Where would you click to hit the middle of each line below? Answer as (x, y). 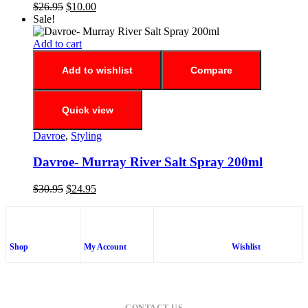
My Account (105, 247)
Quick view (88, 110)
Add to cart (57, 43)
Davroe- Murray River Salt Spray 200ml (148, 162)
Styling (86, 135)
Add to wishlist (97, 70)
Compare (211, 70)
